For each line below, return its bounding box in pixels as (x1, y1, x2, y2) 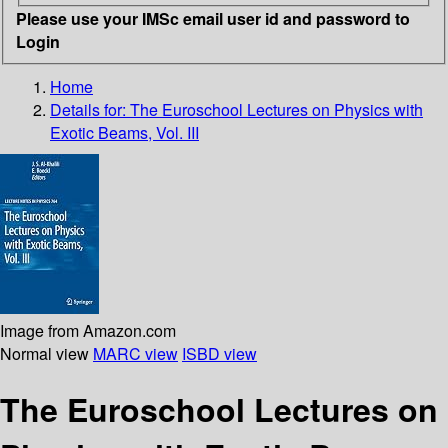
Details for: (50, 97, 130, 121)
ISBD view (182, 341, 257, 365)
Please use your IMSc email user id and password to (16, 6, 410, 30)
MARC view (93, 341, 178, 365)
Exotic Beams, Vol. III (50, 120, 199, 144)
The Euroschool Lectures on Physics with (130, 97, 423, 121)
